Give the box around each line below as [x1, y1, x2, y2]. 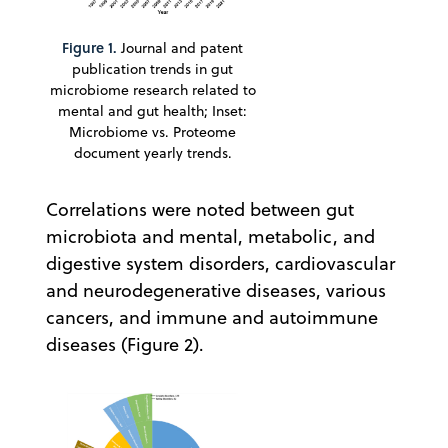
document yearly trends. [73, 142, 232, 163]
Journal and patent [117, 37, 243, 58]
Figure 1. [62, 36, 117, 58]
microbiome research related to [49, 79, 256, 100]
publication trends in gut [72, 58, 233, 79]
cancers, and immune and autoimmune [46, 304, 378, 330]
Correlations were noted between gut [46, 196, 354, 222]
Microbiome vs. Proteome [69, 121, 236, 142]
